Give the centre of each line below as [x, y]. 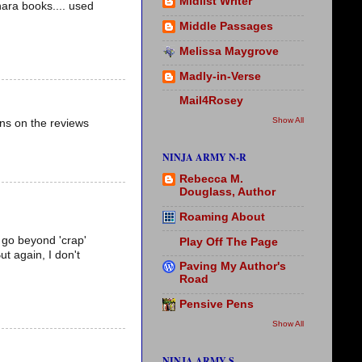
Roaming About [222, 217]
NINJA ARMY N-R [204, 157]
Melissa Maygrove [229, 51]
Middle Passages [226, 27]
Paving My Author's [233, 267]
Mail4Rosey [211, 101]
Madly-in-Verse [220, 76]
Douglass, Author [227, 192]
